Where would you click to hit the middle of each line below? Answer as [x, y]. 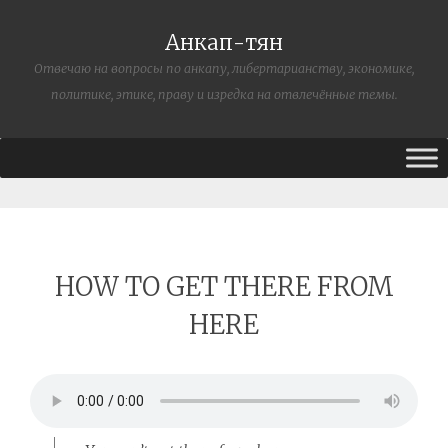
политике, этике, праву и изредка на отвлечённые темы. [224, 94]
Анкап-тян [224, 43]
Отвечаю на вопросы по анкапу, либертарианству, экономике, [224, 68]
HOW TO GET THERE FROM [224, 287]
